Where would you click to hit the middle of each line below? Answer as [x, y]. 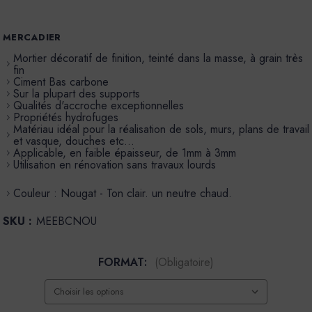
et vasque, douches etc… [73, 141]
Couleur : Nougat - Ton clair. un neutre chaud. [122, 194]
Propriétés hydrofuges [65, 118]
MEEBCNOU [67, 221]
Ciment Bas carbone [61, 82]
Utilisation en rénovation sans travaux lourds [114, 165]
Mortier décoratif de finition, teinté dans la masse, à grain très [158, 58]
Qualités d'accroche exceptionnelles [98, 106]
